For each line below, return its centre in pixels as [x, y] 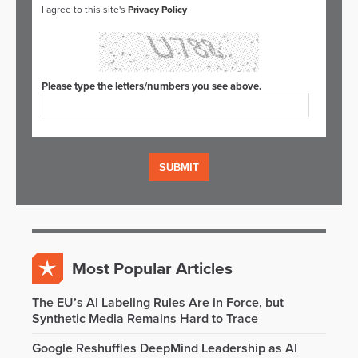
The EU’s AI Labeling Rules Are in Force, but [158, 303]
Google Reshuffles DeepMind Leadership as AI [165, 348]
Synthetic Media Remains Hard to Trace [145, 319]
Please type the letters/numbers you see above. [151, 86]
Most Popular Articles [152, 269]
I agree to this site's [85, 10]
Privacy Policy [157, 10]
